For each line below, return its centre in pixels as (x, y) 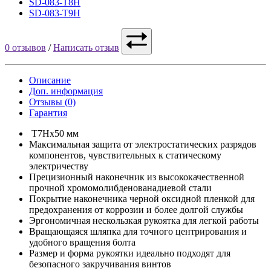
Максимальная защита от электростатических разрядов (143, 144)
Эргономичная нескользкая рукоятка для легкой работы (144, 220)
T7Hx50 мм (54, 133)
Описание (50, 80)
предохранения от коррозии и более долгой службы (136, 209)
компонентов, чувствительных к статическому (125, 155)
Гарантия (48, 113)
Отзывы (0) (52, 102)
